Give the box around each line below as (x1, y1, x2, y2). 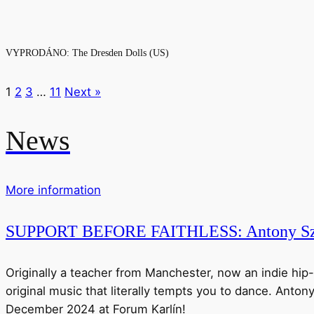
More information (6, 182, 101, 197)
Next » (64, 84, 101, 99)
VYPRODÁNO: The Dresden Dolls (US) (6, 46, 169, 58)
